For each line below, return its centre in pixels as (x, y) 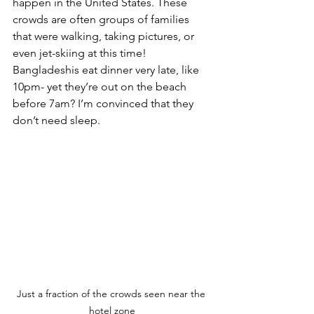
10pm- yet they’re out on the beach (101, 86)
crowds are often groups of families (102, 19)
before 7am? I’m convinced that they (104, 103)
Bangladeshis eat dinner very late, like (107, 69)
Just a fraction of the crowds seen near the (112, 294)
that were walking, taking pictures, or (105, 36)
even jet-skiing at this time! (81, 53)
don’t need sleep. (56, 120)
